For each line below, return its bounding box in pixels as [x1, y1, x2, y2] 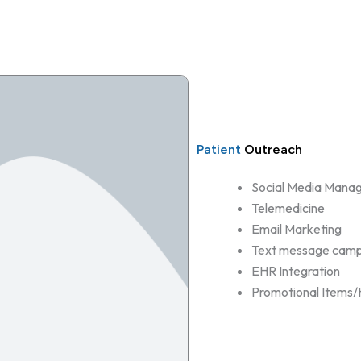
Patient [196, 141, 244, 157]
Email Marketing [251, 220, 342, 237]
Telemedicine [251, 199, 325, 216]
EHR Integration [251, 262, 340, 279]
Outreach [243, 141, 302, 157]
